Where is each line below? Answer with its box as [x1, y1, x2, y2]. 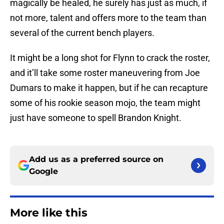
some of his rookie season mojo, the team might [10, 97, 200, 108]
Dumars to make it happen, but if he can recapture [10, 82, 208, 93]
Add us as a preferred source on [29, 154, 163, 164]
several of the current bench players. [10, 27, 154, 38]
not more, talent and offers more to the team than [10, 12, 206, 23]
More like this [10, 206, 87, 220]
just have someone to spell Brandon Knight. [10, 112, 181, 123]
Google [29, 166, 58, 176]
